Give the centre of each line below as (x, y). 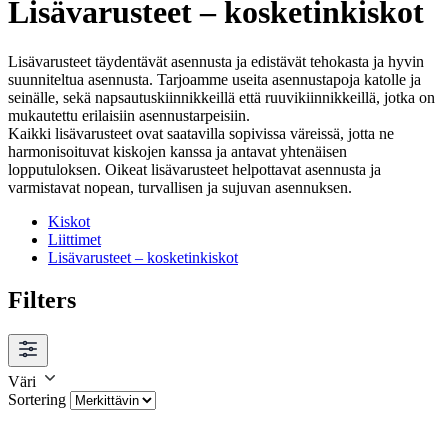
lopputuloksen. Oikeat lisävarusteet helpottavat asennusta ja (194, 169)
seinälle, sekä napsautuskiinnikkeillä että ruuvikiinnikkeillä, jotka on (221, 97)
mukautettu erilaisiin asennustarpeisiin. (129, 115)
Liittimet (74, 239)
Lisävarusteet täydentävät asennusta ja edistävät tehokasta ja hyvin (216, 61)
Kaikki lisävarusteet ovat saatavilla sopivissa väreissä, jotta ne (201, 133)
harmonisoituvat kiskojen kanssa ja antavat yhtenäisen (177, 151)
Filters (42, 299)
